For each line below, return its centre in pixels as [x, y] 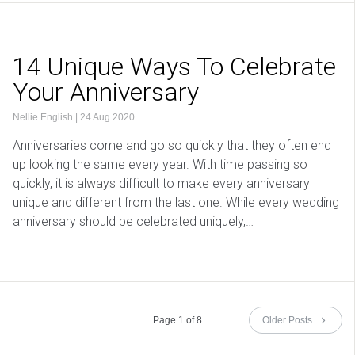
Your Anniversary [106, 92]
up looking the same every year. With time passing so [160, 165]
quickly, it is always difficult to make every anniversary [161, 184]
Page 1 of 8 [177, 321]
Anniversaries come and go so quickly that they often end [172, 146]
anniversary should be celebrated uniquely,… [133, 222]
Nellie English [43, 118]
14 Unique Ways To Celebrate [174, 67]
